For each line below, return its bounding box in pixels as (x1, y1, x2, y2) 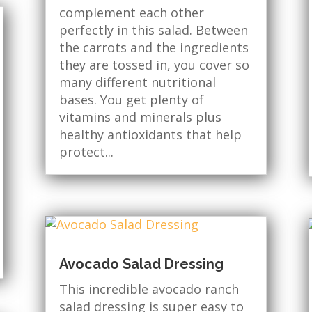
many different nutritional (58, 73, 216, 91)
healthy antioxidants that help (58, 125, 242, 143)
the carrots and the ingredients (58, 38, 249, 56)
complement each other (58, 3, 204, 21)
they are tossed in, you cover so (58, 56, 249, 73)
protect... (58, 143, 114, 160)
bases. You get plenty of (58, 91, 204, 108)
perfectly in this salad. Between (58, 21, 248, 38)
